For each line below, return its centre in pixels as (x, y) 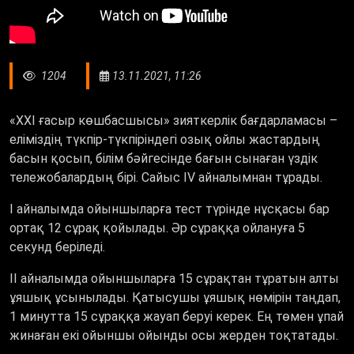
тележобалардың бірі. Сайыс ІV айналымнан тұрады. (166, 177)
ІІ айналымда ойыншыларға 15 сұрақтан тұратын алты (174, 278)
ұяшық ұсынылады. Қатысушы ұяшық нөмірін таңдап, (175, 297)
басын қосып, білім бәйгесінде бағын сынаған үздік (164, 158)
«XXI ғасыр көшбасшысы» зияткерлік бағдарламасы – (173, 120)
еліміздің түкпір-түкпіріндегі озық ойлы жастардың (165, 139)
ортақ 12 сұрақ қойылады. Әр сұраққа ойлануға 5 (157, 228)
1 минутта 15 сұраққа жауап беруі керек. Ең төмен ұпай (177, 316)
